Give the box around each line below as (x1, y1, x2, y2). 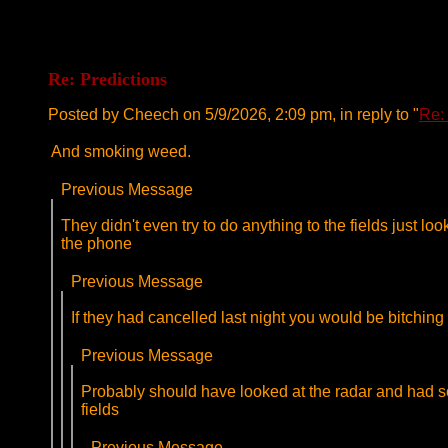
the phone (61, 235, 132, 252)
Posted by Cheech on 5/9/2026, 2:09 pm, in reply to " (48, 106, 419, 123)
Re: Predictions (48, 69, 167, 89)
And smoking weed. (51, 143, 191, 160)
